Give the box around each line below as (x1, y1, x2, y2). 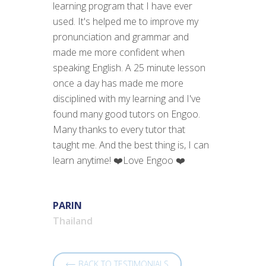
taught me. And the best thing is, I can (53, 138, 209, 151)
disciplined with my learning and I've (53, 92, 201, 105)
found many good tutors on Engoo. (53, 107, 200, 121)
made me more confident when (53, 46, 185, 59)
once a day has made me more (53, 77, 183, 90)
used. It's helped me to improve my (53, 15, 198, 28)
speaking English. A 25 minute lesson (53, 61, 205, 74)
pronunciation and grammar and (53, 30, 189, 43)
